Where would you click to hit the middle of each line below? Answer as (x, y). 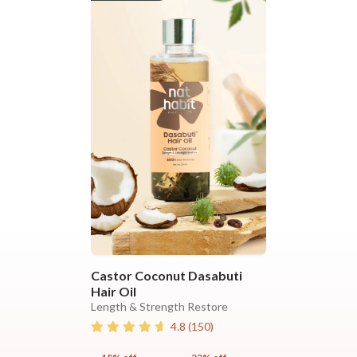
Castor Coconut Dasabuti (167, 276)
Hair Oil (114, 292)
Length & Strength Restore (159, 307)
